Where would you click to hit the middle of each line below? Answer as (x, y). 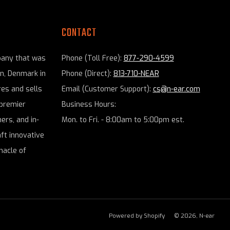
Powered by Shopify (137, 216)
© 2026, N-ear (194, 216)
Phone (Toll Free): (92, 58)
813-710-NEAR (136, 73)
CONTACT (79, 33)
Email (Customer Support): (107, 89)
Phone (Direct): (87, 73)
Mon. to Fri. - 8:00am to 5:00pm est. (123, 120)
